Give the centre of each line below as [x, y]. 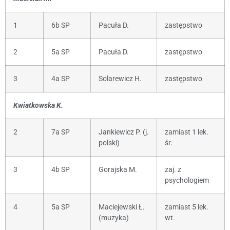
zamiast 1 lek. [187, 132]
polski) [109, 143]
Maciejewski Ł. [122, 207]
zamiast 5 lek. [187, 207]
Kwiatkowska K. [38, 105]
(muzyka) [114, 218]
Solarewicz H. [120, 79]
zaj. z [173, 169]
